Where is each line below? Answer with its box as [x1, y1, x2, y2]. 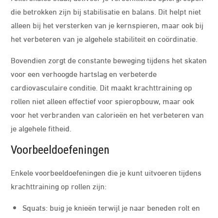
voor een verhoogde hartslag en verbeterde [11, 68, 157, 79]
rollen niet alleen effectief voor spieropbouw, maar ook [11, 95, 195, 106]
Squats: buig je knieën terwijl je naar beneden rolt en [22, 201, 200, 213]
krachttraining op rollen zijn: [11, 180, 107, 191]
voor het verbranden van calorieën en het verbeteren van [11, 109, 204, 120]
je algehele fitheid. [11, 122, 72, 133]
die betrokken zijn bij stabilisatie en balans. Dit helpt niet [11, 5, 201, 17]
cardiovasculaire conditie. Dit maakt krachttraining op [11, 81, 193, 92]
